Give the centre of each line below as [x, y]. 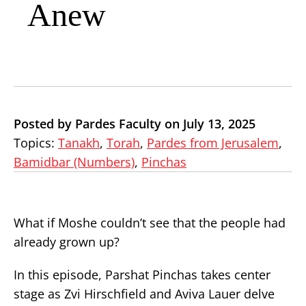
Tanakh [79, 143]
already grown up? [67, 242]
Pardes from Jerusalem [213, 143]
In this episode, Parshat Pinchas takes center [142, 275]
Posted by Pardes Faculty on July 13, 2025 [135, 124]
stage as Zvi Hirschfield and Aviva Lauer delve [144, 294]
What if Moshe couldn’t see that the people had [150, 223]
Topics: [36, 143]
